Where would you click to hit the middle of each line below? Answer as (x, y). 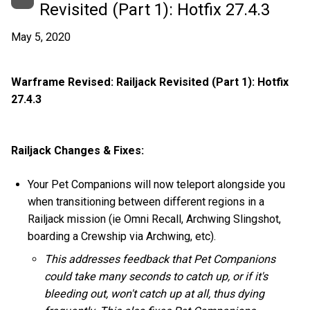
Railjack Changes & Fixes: (77, 151)
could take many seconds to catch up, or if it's (156, 277)
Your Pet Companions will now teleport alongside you (157, 185)
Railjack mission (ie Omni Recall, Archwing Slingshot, (155, 219)
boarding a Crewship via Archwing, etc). (122, 237)
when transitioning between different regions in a (146, 202)
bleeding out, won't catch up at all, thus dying (155, 294)
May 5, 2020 (41, 37)
